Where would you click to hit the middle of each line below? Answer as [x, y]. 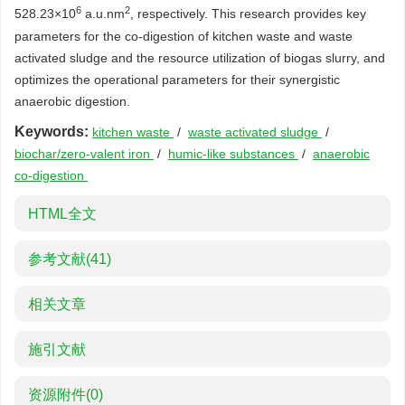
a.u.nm [103, 14]
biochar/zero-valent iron [84, 154]
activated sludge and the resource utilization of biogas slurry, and [200, 58]
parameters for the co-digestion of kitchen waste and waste [184, 36]
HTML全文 [62, 214]
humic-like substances [233, 154]
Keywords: [52, 132]
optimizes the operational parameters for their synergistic [177, 80]
